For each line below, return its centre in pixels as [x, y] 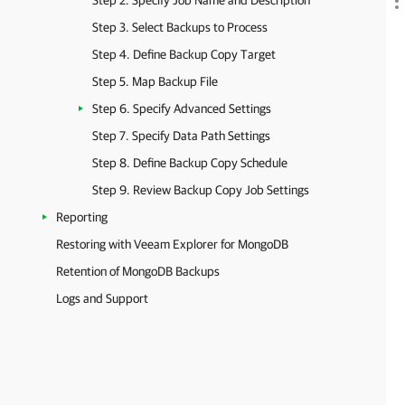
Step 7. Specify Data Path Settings [181, 136]
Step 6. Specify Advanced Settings [182, 108]
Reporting [82, 217]
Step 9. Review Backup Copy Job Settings [201, 190]
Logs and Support [102, 298]
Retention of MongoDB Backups [138, 271]
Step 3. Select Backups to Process [180, 27]
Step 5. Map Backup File [155, 81]
